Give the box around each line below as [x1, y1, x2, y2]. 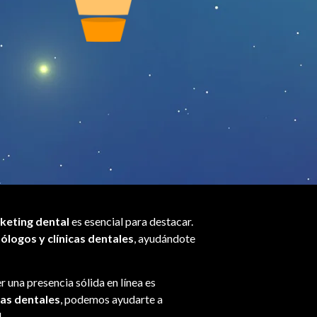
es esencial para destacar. [69, 214, 193, 228]
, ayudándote [134, 231, 195, 245]
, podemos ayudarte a [60, 292, 163, 306]
